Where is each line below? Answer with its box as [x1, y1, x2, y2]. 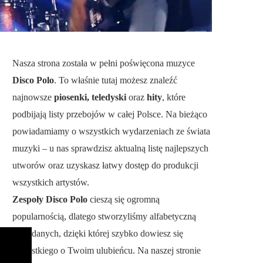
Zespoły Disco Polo [12, 194, 87, 204]
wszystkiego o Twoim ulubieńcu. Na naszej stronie [12, 245, 201, 255]
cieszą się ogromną [87, 194, 160, 204]
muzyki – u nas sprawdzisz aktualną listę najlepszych [12, 143, 208, 153]
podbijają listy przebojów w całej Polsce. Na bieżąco [12, 109, 207, 119]
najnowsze [12, 92, 54, 102]
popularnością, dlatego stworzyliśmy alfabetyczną [12, 211, 196, 221]
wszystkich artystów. [12, 177, 89, 187]
